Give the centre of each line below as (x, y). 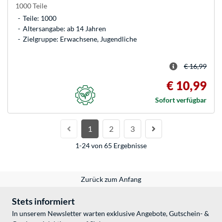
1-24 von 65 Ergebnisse (111, 145)
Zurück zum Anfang (111, 179)
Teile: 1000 (40, 18)
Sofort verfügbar (181, 100)
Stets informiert (43, 201)
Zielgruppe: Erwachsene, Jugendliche (80, 39)
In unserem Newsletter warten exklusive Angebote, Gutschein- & (111, 213)
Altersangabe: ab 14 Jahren (64, 28)
